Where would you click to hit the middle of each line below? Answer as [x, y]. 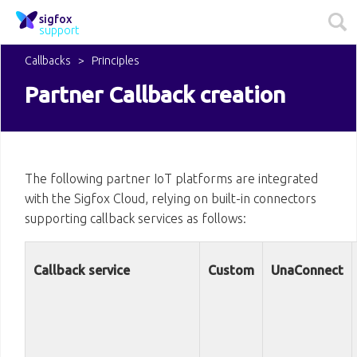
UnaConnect [307, 270]
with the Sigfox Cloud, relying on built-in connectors [171, 198]
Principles [116, 61]
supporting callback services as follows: [135, 218]
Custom [231, 270]
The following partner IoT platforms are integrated [171, 178]
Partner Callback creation [155, 94]
